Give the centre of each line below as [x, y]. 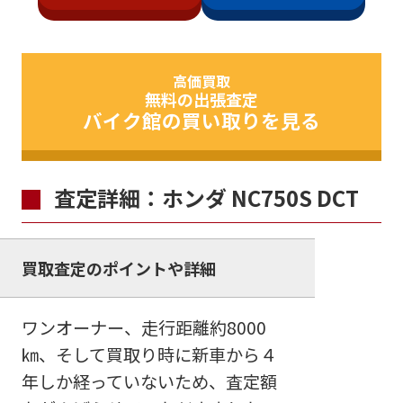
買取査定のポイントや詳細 [118, 269]
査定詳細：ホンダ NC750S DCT [206, 198]
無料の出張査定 [201, 99]
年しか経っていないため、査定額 [149, 382]
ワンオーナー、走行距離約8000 [143, 328]
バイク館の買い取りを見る [201, 120]
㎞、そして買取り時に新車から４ [149, 355]
